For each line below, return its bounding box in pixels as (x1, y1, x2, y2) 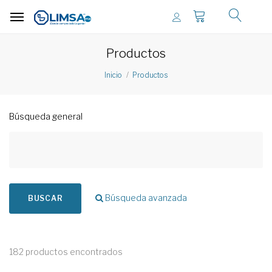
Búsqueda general (9, 111, 83, 121)
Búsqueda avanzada (103, 192, 188, 203)
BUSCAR (28, 194, 63, 203)
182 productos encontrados (9, 246, 123, 257)
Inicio (104, 70, 122, 80)
